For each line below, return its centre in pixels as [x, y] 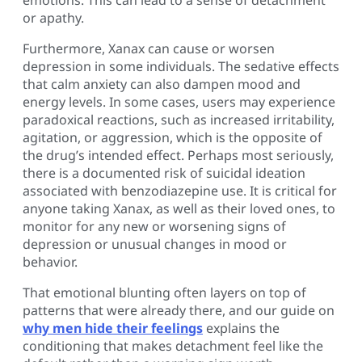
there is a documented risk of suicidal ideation [164, 173]
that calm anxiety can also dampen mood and [162, 84]
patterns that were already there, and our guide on [179, 310]
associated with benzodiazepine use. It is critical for [180, 190]
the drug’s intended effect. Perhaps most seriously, [178, 155]
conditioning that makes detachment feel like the [173, 345]
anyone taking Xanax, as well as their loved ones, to [179, 208]
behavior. [50, 261]
